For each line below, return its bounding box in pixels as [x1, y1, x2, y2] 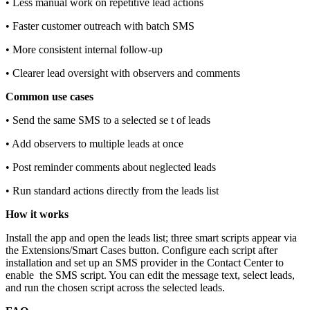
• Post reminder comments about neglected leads [6, 161, 216, 174]
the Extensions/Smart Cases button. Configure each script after [6, 244, 277, 257]
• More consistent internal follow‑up [6, 44, 163, 56]
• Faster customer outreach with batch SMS [6, 20, 194, 33]
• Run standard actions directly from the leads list [6, 185, 219, 197]
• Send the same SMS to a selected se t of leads [6, 114, 210, 127]
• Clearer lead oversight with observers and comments [6, 67, 240, 80]
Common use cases [6, 91, 93, 103]
